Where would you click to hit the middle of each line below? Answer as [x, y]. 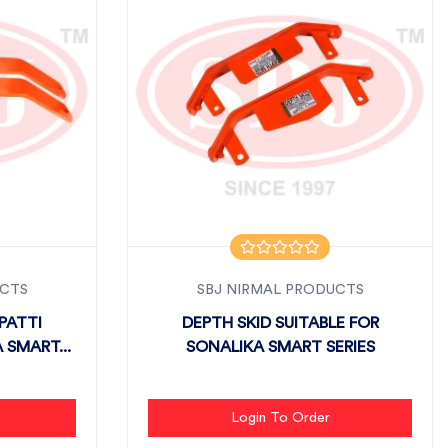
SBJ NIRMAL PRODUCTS [280, 290]
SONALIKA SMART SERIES [280, 347]
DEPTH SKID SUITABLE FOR [280, 323]
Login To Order [280, 418]
